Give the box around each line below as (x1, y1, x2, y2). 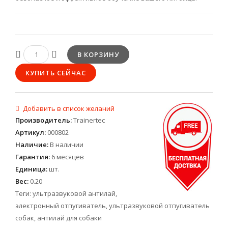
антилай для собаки (37, 213, 102, 223)
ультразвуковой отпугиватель (109, 201, 210, 211)
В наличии (50, 140, 83, 150)
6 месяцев (51, 152, 84, 162)
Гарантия (15, 152, 48, 162)
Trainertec (73, 116, 105, 125)
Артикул (15, 128, 44, 137)
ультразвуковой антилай (33, 189, 116, 198)
